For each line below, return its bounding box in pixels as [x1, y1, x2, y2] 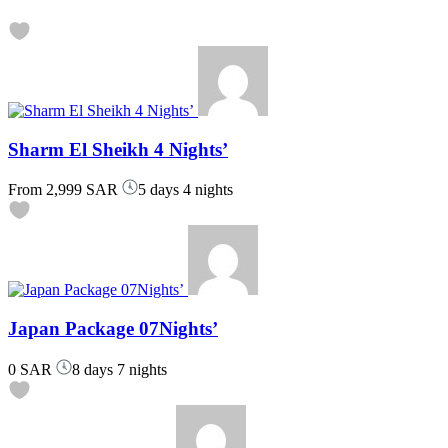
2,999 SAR [42, 181, 118, 199]
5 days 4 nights [138, 181, 233, 199]
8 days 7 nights [72, 360, 167, 378]
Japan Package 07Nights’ [8, 318, 218, 340]
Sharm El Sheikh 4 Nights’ [8, 138, 228, 160]
